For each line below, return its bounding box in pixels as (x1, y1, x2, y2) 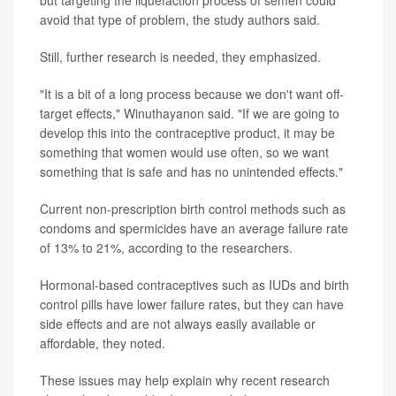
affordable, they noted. (40, 333, 165, 352)
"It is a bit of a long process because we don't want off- (40, 84, 344, 103)
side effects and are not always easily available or (40, 314, 316, 332)
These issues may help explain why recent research (40, 370, 330, 389)
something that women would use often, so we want (40, 142, 329, 161)
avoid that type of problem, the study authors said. (40, 10, 320, 28)
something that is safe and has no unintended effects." (40, 162, 343, 180)
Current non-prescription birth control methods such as (40, 199, 346, 217)
